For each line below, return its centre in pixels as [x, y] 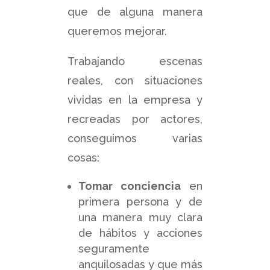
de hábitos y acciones [140, 233]
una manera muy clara [140, 217]
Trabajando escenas [135, 61]
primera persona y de [140, 201]
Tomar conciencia [130, 186]
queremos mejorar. [117, 31]
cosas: [83, 157]
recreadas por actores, [135, 119]
